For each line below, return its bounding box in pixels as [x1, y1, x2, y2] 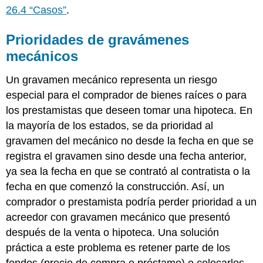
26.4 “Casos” [6, 4, 67, 16]
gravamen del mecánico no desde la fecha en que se [6, 135, 254, 147]
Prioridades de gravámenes [6, 32, 190, 48]
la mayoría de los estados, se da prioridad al [6, 120, 214, 132]
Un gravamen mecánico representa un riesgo [6, 74, 218, 86]
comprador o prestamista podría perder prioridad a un [6, 196, 257, 208]
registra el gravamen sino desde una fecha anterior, [6, 150, 247, 163]
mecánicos [6, 48, 79, 65]
